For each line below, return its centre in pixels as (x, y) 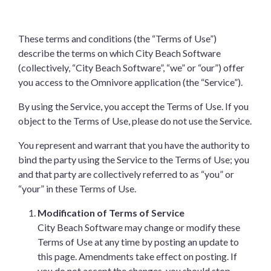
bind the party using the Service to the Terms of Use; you (134, 159)
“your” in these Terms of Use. (77, 188)
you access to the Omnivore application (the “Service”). (130, 82)
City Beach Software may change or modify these (139, 227)
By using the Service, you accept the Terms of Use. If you (133, 106)
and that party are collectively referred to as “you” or (126, 174)
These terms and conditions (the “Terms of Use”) (117, 38)
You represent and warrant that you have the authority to (134, 145)
